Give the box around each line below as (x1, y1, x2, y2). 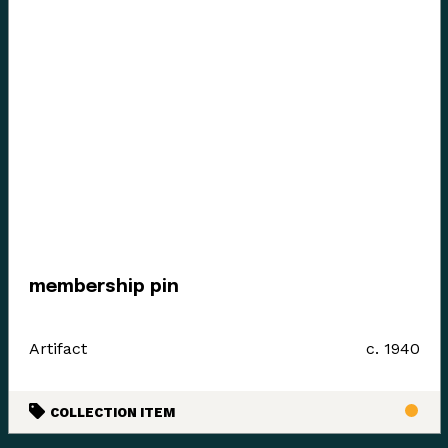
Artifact (28, 339, 87, 359)
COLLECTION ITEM (46, 405, 175, 421)
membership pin (28, 278, 179, 297)
